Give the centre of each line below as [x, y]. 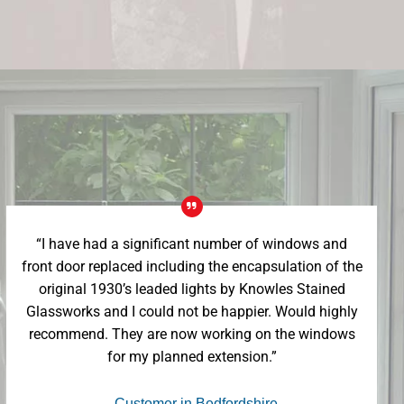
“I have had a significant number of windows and [192, 244]
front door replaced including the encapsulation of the [192, 266]
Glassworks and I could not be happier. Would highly [192, 312]
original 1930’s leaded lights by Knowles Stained [192, 289]
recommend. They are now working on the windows [192, 334]
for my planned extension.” [192, 357]
